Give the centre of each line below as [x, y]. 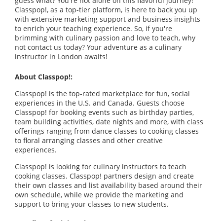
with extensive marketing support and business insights [108, 19]
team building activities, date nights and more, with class [109, 122]
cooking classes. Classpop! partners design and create [104, 176]
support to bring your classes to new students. [93, 204]
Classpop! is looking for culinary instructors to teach [101, 166]
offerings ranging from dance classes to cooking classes [107, 131]
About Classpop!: [45, 77]
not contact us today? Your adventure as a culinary [98, 47]
